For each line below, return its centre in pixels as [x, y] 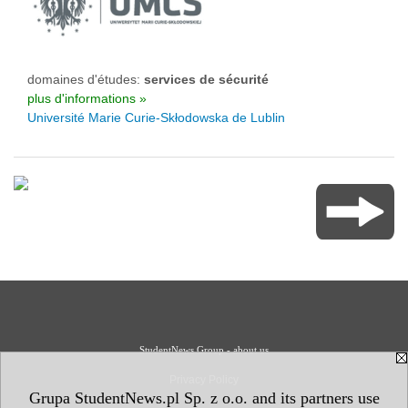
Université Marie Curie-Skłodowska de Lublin [156, 117]
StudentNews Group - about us [204, 350]
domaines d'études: [86, 79]
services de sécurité [206, 79]
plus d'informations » [87, 98]
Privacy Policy [204, 380]
